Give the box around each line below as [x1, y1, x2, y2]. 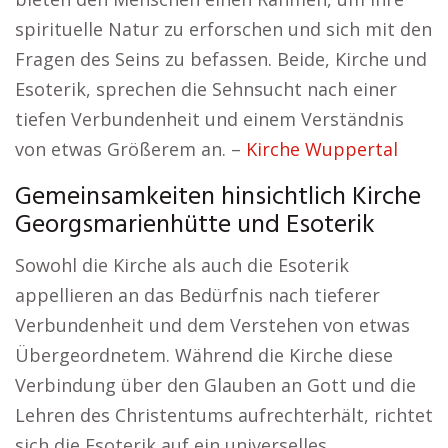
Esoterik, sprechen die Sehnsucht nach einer [15, 77, 397, 101]
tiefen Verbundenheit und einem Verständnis [15, 107, 404, 131]
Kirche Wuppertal [246, 137, 398, 161]
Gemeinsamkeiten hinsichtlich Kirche [15, 177, 421, 218]
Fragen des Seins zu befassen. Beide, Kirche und [15, 47, 427, 71]
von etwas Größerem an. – [15, 137, 246, 161]
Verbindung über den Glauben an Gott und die [15, 373, 416, 397]
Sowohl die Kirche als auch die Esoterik [15, 253, 349, 277]
